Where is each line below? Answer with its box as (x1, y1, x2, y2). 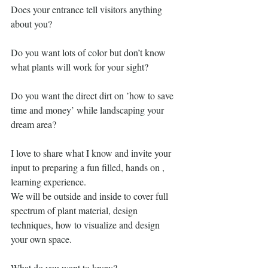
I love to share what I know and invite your (11, 146, 173, 159)
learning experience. (11, 175, 86, 188)
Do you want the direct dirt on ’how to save (11, 89, 176, 102)
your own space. (11, 232, 72, 245)
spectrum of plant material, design (11, 203, 140, 217)
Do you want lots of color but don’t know (11, 45, 168, 59)
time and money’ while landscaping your (11, 103, 166, 116)
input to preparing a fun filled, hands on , (11, 160, 167, 173)
